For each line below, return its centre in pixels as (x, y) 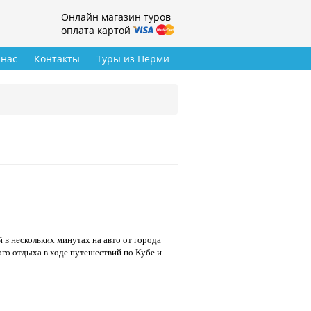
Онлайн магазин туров (116, 17)
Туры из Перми (133, 59)
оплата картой (96, 31)
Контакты (57, 59)
